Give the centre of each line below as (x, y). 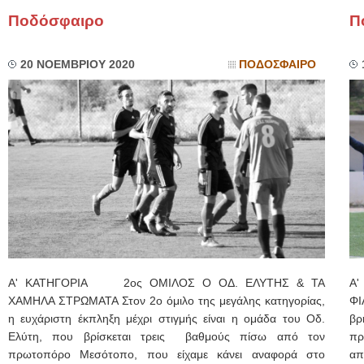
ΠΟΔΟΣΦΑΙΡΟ (277, 65)
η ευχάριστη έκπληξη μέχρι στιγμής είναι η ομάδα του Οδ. (167, 319)
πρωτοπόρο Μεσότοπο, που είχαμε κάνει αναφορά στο (167, 355)
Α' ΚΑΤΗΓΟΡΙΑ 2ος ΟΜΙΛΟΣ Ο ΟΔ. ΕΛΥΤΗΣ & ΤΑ (167, 283)
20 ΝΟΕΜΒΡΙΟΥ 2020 (78, 65)
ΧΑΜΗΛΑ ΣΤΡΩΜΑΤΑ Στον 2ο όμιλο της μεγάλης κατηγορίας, (167, 301)
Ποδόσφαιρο (56, 21)
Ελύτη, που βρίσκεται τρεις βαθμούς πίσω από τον (167, 337)
